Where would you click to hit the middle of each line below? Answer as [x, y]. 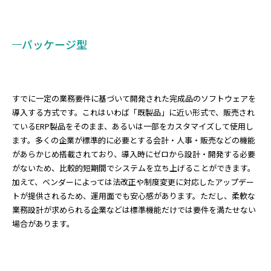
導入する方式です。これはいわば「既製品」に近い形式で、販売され [133, 112]
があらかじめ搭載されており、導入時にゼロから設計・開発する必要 [134, 154]
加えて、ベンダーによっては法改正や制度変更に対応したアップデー [133, 182]
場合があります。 [43, 224]
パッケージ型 [54, 44]
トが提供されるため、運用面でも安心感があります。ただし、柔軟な [134, 196]
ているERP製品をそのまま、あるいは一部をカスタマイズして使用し [133, 126]
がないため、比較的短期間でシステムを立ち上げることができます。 [134, 168]
